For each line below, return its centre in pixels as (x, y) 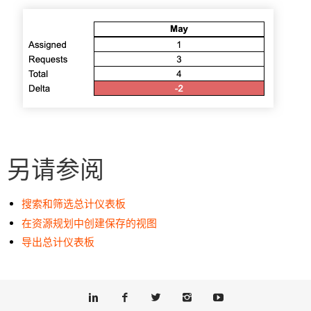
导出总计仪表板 (58, 242)
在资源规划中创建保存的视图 (90, 223)
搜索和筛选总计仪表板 (74, 203)
